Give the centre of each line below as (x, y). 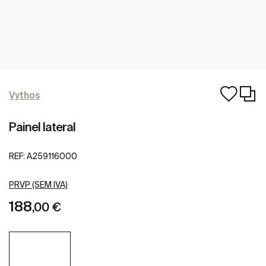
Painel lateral (42, 127)
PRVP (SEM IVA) (38, 185)
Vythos (25, 95)
